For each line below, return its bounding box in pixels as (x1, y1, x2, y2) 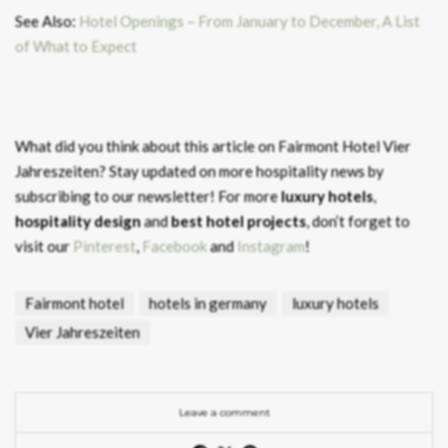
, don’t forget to (306, 212, 410, 231)
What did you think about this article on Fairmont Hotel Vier (15, 137, 411, 156)
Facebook (142, 237, 207, 256)
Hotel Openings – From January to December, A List (79, 12, 420, 31)
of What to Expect (15, 37, 137, 56)
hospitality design (15, 212, 141, 231)
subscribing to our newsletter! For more (15, 187, 281, 206)
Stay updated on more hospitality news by (109, 162, 384, 181)
